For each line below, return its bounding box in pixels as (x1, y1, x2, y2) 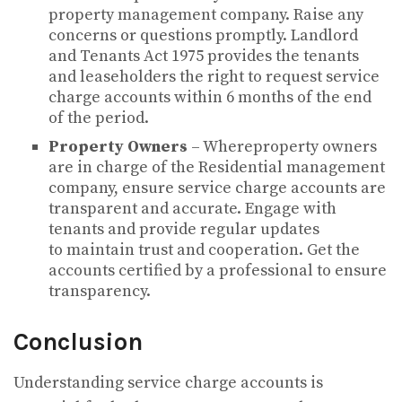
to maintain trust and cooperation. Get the (48, 240, 360, 261)
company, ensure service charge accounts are (48, 178, 386, 199)
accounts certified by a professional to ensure (48, 260, 387, 282)
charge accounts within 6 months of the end (48, 87, 371, 109)
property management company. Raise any (48, 4, 363, 26)
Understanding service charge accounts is (13, 371, 323, 393)
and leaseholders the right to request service (48, 66, 380, 88)
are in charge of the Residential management (48, 157, 385, 179)
